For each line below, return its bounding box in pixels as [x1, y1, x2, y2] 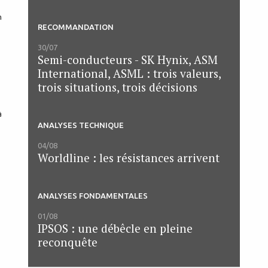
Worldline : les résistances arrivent [38, 150, 220, 165]
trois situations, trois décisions [38, 79, 197, 95]
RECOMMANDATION [38, 22, 114, 31]
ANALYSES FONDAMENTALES [38, 191, 148, 200]
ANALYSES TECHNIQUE [38, 120, 124, 129]
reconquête [38, 234, 98, 249]
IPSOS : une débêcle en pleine [38, 220, 193, 236]
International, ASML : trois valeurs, [38, 65, 221, 81]
